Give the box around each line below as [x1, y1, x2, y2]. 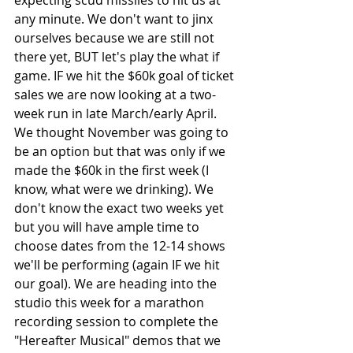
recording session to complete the [14, 312, 221, 330]
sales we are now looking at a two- [14, 85, 216, 103]
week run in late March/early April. [14, 104, 220, 122]
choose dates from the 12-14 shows [14, 236, 229, 255]
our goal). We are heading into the [14, 274, 220, 292]
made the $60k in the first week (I [14, 161, 212, 179]
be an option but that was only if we [14, 142, 229, 160]
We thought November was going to [14, 123, 232, 141]
